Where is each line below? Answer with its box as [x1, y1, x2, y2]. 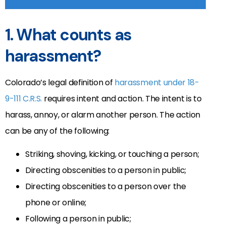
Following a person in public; [25, 213, 131, 225]
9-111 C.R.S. [5, 92, 42, 104]
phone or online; [25, 197, 86, 209]
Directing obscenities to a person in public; [25, 164, 186, 177]
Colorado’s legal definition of [5, 76, 115, 88]
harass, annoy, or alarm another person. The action [5, 108, 200, 121]
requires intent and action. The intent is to [42, 92, 202, 104]
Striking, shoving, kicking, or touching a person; [25, 148, 199, 160]
